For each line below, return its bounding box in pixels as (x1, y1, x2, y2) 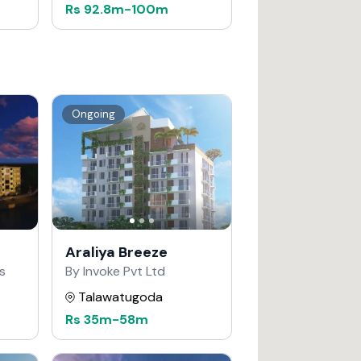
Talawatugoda (78, 288, 163, 305)
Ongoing (72, 107, 115, 121)
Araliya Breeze (65, 242, 168, 262)
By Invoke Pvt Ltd (65, 262, 165, 280)
